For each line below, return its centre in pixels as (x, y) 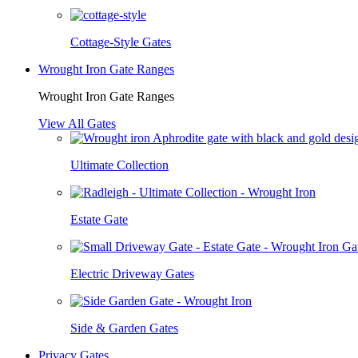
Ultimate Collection (119, 165)
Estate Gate (99, 219)
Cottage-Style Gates (121, 42)
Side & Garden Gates (124, 328)
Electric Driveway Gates (132, 274)
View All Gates (77, 123)
